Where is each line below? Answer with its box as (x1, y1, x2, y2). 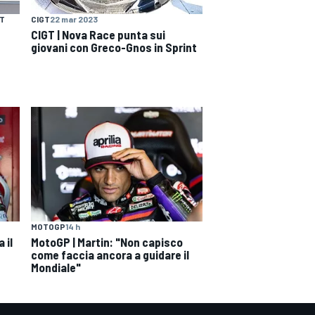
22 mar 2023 (50, 14, 98, 25)
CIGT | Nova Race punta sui (31, 27, 165, 42)
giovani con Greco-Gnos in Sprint (31, 40, 197, 55)
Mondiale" (31, 259, 81, 274)
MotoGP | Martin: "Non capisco (31, 234, 183, 249)
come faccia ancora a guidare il (31, 247, 189, 262)
